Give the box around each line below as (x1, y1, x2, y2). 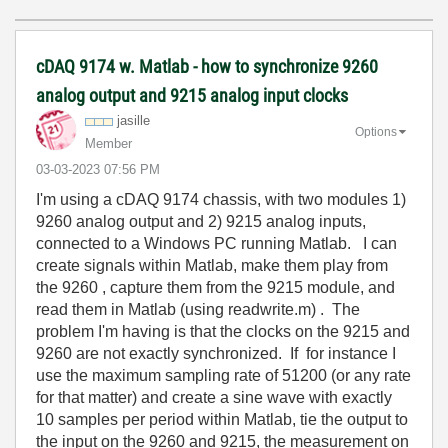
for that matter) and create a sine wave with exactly (36, 389, 392, 406)
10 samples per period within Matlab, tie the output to (36, 411, 408, 428)
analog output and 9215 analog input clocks (36, 85, 348, 106)
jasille (117, 113, 150, 128)
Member (85, 136, 132, 151)
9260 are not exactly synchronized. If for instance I (36, 345, 396, 362)
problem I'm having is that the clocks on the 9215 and (36, 323, 410, 340)
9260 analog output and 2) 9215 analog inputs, (36, 213, 370, 230)
